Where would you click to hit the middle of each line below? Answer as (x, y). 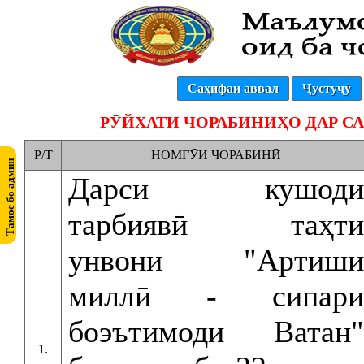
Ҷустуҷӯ (326, 88)
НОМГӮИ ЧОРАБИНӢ (216, 155)
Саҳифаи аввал (233, 88)
